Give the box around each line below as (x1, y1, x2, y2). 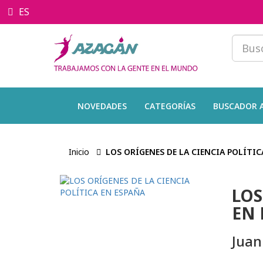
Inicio (69, 146, 89, 157)
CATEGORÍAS (144, 100, 195, 112)
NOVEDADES (77, 100, 127, 112)
